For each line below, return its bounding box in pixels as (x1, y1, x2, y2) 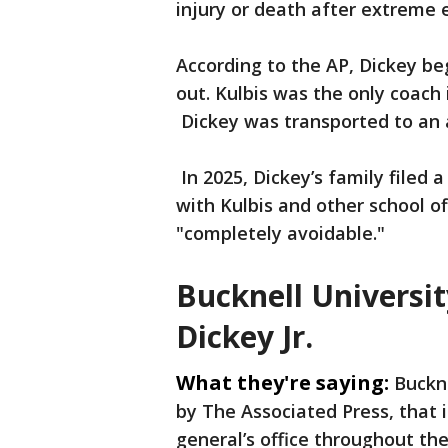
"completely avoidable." (176, 221, 385, 246)
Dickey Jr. (176, 316, 321, 358)
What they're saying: (176, 369, 389, 397)
